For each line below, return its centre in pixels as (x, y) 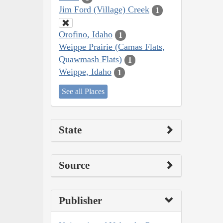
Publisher (80, 200)
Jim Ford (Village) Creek (104, 10)
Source (74, 165)
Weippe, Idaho (85, 72)
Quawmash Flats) (90, 59)
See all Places (83, 91)
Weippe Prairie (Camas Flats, (112, 47)
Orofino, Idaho (86, 35)
